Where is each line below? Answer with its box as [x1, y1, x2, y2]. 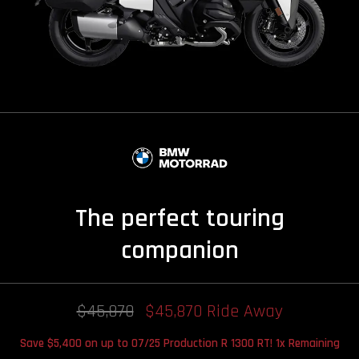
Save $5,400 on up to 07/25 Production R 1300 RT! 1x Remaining [19, 336, 340, 352]
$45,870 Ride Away [144, 301, 283, 324]
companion [120, 234, 239, 268]
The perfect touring [75, 202, 284, 236]
